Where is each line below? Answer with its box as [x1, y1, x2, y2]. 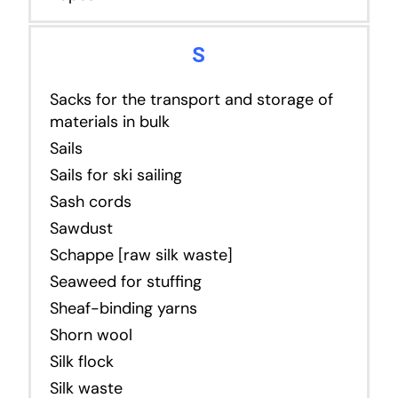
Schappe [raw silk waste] [49, 243, 233, 266]
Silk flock [49, 350, 114, 372]
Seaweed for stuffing [49, 270, 202, 292]
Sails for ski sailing [49, 163, 182, 186]
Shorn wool [49, 323, 132, 346]
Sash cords [49, 190, 131, 212]
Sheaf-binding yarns [49, 297, 197, 319]
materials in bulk [49, 110, 170, 132]
